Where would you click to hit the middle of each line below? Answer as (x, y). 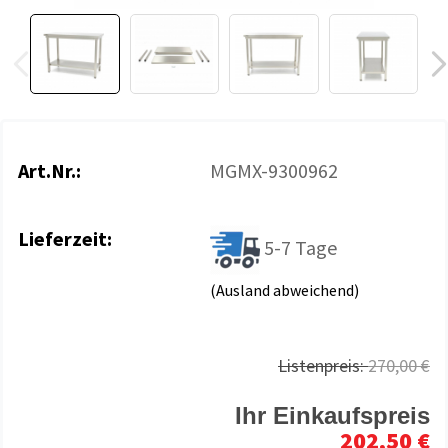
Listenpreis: (323, 365)
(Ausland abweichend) (284, 290)
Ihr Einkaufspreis (332, 415)
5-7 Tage (300, 247)
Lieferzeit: (65, 238)
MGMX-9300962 (273, 170)
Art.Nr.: (49, 170)
